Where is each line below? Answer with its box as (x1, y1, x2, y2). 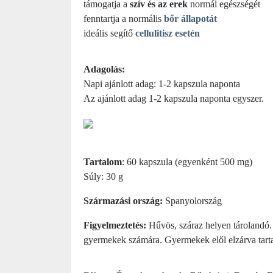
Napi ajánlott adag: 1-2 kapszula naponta (83, 79, 240, 89)
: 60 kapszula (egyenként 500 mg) (122, 157, 252, 167)
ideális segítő (83, 28, 135, 38)
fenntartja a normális (83, 13, 161, 24)
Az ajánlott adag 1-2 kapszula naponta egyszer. (83, 93, 264, 104)
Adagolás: (83, 64, 125, 74)
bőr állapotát (161, 13, 217, 24)
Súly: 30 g (83, 171, 123, 182)
